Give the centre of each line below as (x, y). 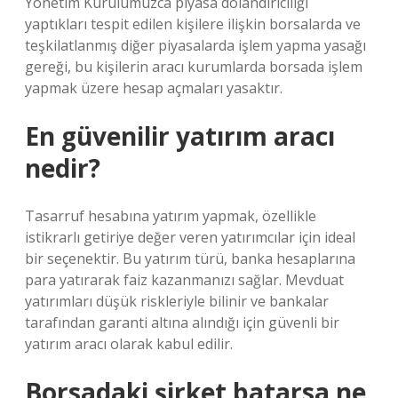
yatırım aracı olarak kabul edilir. (129, 344)
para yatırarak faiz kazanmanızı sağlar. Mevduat (184, 280)
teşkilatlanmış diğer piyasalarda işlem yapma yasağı (195, 45)
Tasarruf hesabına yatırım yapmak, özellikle (171, 216)
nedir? (63, 168)
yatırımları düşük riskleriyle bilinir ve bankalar (177, 301)
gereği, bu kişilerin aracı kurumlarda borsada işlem (194, 67)
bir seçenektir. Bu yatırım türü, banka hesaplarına (190, 259)
